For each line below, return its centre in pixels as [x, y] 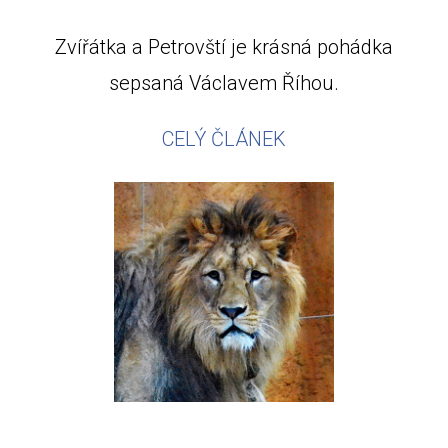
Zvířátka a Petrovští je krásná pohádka [224, 47]
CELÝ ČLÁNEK [224, 139]
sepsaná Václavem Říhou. [224, 83]
